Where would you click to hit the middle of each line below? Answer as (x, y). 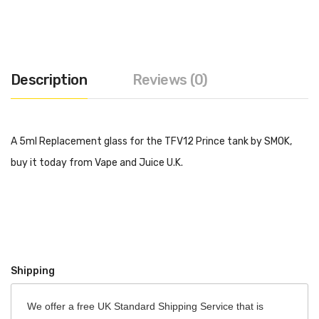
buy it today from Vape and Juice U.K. (97, 162)
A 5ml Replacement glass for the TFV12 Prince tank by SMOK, (151, 141)
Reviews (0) (170, 79)
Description (49, 79)
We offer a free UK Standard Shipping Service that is (146, 307)
